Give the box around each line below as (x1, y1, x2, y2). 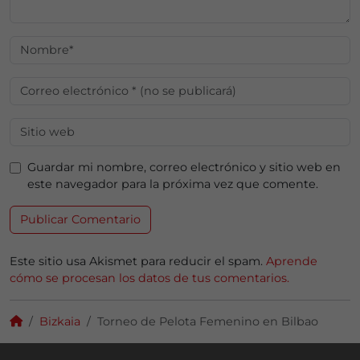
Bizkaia (39, 314, 80, 329)
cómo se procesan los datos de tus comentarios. (10, 271, 289, 286)
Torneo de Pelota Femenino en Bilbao (97, 314, 318, 329)
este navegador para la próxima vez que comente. (27, 177, 318, 192)
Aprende (266, 254, 317, 269)
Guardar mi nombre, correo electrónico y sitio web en (27, 160, 341, 175)
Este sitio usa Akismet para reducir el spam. (10, 254, 266, 269)
